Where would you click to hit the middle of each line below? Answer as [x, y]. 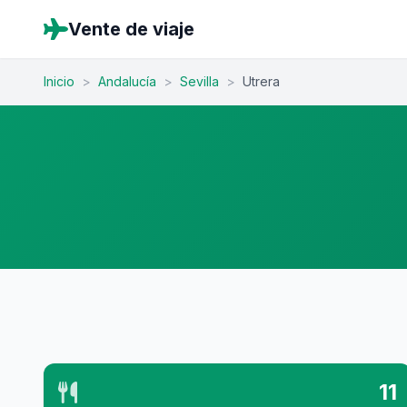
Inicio [59, 81]
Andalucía [127, 81]
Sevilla [199, 81]
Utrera [261, 81]
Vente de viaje [131, 29]
